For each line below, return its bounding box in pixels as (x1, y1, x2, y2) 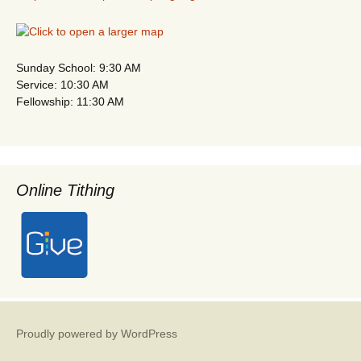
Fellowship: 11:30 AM (16, 94, 124, 108)
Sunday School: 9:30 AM (16, 60, 141, 74)
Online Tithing (16, 180, 114, 199)
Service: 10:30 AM (16, 77, 109, 91)
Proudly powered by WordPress (16, 326, 177, 340)
